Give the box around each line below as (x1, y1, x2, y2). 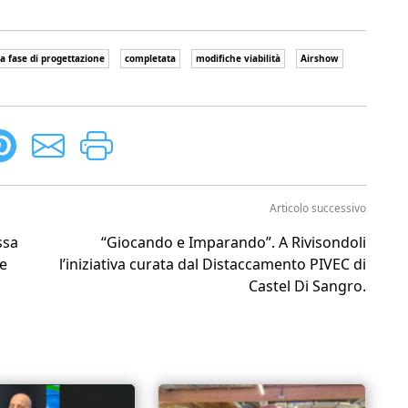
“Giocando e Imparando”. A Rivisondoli (101, 232, 366, 252)
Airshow (301, 52, 339, 65)
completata (125, 52, 176, 65)
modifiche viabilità (196, 52, 280, 65)
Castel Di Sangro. (249, 276, 366, 296)
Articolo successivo (270, 200, 366, 216)
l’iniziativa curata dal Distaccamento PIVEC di (59, 254, 366, 274)
